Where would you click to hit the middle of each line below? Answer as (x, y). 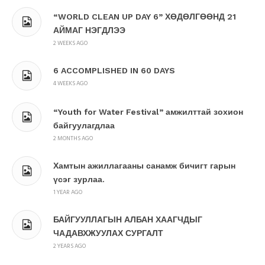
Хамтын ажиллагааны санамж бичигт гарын (144, 165)
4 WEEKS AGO (70, 83)
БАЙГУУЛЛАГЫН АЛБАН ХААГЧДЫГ (128, 219)
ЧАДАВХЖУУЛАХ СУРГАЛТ (108, 233)
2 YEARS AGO (70, 246)
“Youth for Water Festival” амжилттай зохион (148, 112)
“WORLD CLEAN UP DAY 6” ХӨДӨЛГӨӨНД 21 (145, 16)
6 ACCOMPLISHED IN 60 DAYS (115, 70)
